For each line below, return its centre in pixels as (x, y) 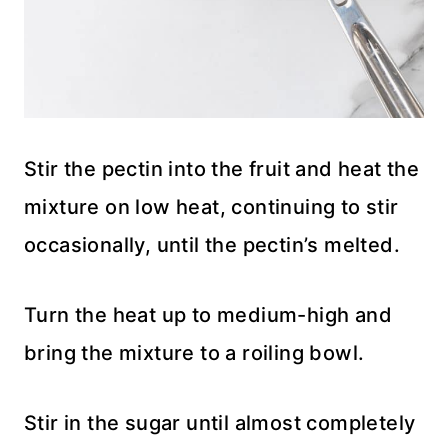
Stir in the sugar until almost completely (220, 423)
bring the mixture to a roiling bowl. (194, 353)
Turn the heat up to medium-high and (208, 315)
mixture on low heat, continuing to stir (211, 207)
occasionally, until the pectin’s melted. (212, 245)
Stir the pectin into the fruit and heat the (222, 169)
